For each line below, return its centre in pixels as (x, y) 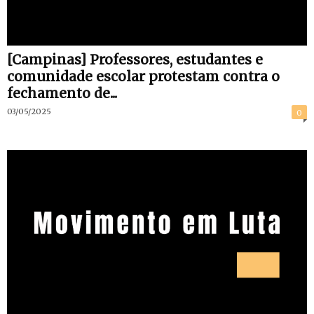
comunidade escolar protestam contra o (143, 77)
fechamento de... (62, 94)
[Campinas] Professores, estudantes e (135, 60)
